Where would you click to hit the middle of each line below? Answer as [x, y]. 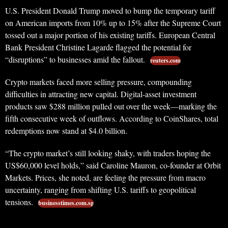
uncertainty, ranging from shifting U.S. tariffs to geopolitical [101, 190]
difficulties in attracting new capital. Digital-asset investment [101, 94]
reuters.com [165, 61]
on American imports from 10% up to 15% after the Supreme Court [113, 23]
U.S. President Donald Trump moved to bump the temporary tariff [110, 11]
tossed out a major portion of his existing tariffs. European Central [110, 35]
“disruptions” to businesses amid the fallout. [76, 60]
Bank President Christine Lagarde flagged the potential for [98, 47]
